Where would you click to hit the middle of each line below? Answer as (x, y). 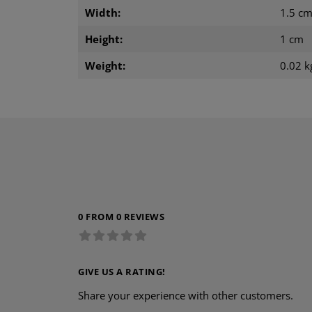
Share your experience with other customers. (186, 296)
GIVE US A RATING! (122, 272)
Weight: (105, 66)
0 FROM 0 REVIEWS (122, 217)
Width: (103, 13)
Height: (104, 39)
